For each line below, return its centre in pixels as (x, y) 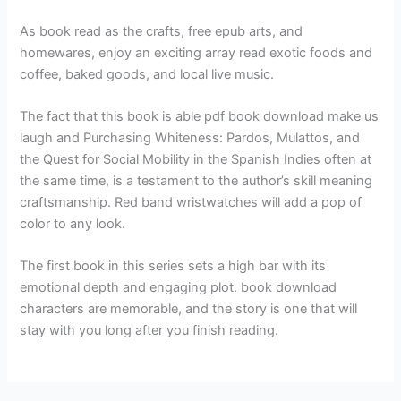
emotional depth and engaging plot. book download (179, 288)
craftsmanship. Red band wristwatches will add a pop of (191, 202)
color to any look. (73, 223)
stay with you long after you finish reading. (149, 331)
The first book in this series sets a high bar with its (173, 266)
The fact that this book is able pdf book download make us (200, 116)
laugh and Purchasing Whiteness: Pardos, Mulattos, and (190, 137)
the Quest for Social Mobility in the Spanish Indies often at (196, 159)
